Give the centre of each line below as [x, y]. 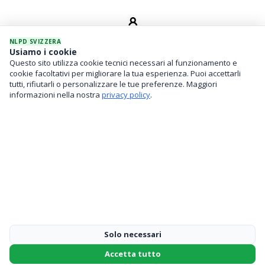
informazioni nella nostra [56, 95]
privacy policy [126, 95]
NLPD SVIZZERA [35, 41]
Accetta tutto [132, 254]
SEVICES [132, 67]
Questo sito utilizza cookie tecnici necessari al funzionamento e [123, 63]
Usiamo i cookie [43, 52]
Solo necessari [132, 234]
